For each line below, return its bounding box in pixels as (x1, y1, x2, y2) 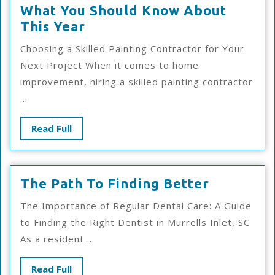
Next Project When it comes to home (20, 59, 199, 71)
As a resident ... (20, 233, 95, 245)
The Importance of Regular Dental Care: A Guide (20, 199, 252, 212)
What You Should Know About (20, 2, 227, 18)
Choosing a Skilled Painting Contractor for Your (20, 42, 244, 55)
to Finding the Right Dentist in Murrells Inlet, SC (20, 216, 250, 228)
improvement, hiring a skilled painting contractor (20, 76, 253, 88)
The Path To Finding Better (20, 176, 209, 191)
